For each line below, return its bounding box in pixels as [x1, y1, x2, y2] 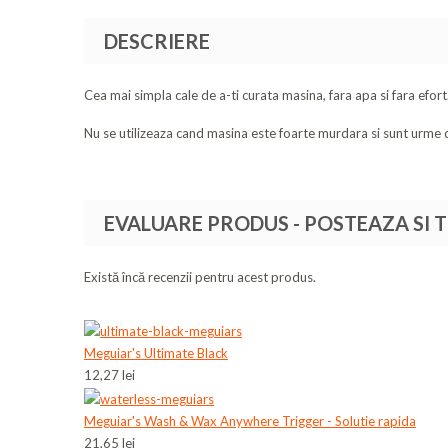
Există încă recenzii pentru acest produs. [84, 269, 316, 286]
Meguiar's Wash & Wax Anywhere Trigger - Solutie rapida [84, 412, 416, 429]
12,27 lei [84, 366, 135, 383]
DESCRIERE [104, 29, 210, 54]
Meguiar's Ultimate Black [84, 344, 228, 361]
